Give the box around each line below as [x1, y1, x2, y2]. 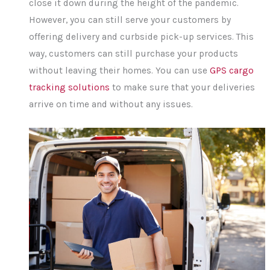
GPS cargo [210, 64, 254, 76]
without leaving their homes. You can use [29, 64, 210, 76]
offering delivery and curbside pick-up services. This [29, 31, 254, 42]
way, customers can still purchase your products [29, 48, 239, 59]
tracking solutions [29, 81, 110, 93]
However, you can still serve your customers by [29, 14, 231, 25]
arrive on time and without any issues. [29, 98, 193, 110]
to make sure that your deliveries [110, 81, 256, 93]
